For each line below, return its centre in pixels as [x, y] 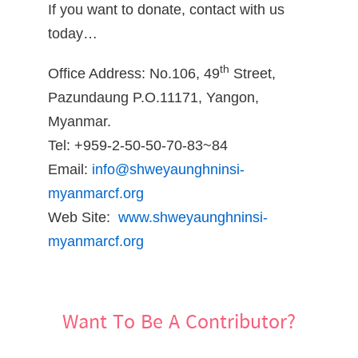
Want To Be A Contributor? [179, 323]
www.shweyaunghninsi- [193, 217]
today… [73, 33]
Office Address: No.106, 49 [134, 73]
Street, [253, 73]
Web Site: [83, 217]
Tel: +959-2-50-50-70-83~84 [142, 145]
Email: [70, 169]
